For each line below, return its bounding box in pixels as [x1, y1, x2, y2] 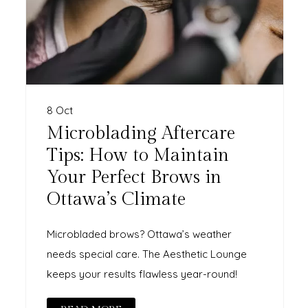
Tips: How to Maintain [47, 144, 230, 166]
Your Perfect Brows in [47, 166, 222, 188]
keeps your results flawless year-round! [47, 267, 238, 280]
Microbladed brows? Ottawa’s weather [47, 227, 232, 241]
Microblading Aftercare [47, 122, 236, 144]
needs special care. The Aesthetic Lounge [47, 247, 247, 261]
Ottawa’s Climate [47, 188, 186, 210]
